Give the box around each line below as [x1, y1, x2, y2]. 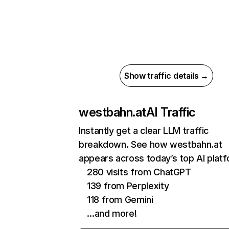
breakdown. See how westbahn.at [79, 139, 222, 150]
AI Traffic [146, 105, 196, 120]
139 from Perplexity [87, 180, 169, 191]
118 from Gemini [87, 194, 153, 205]
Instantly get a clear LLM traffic [79, 125, 209, 136]
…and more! [87, 208, 137, 219]
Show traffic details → [124, 71, 209, 81]
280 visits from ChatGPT [87, 167, 191, 177]
